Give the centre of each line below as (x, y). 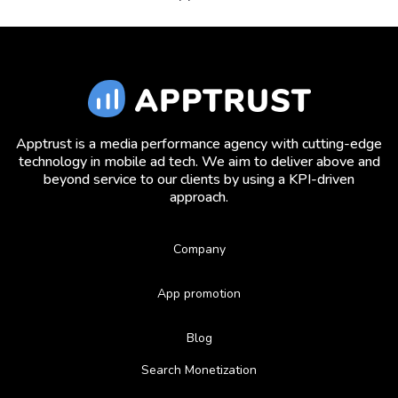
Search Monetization (199, 370)
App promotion (199, 294)
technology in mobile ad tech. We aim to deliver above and (199, 161)
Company (199, 250)
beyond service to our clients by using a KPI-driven (199, 179)
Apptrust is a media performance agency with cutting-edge (199, 143)
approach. (199, 197)
